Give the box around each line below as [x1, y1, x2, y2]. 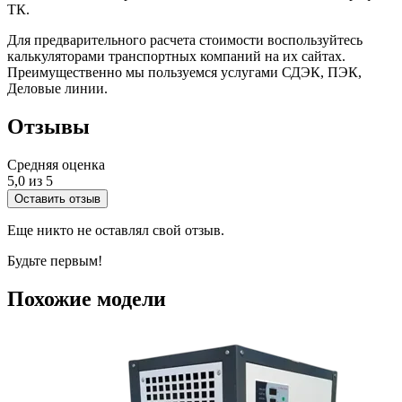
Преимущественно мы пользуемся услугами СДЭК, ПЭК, [7, 65, 362, 81]
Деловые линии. [7, 81, 108, 97]
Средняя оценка [7, 157, 105, 173]
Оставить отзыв [14, 192, 100, 206]
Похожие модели [7, 287, 166, 311]
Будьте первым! [7, 253, 102, 269]
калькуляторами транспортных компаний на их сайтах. [7, 48, 345, 65]
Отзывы [7, 115, 90, 139]
